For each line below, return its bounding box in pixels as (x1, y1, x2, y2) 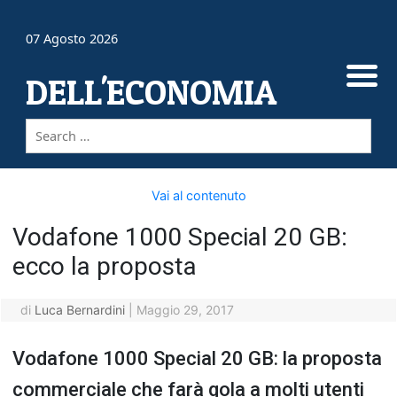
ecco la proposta (12, 252, 197, 281)
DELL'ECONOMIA (26, 70, 277, 114)
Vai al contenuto (151, 188, 246, 203)
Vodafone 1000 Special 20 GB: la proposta (12, 347, 382, 370)
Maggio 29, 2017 (136, 302, 234, 317)
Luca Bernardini (34, 302, 125, 317)
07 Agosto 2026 (26, 30, 119, 48)
